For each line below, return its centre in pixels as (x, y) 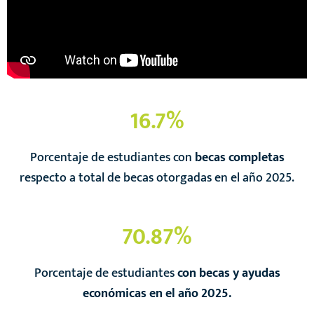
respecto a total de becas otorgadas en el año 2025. (157, 178)
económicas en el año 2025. (157, 293)
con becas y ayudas (227, 273)
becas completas (239, 158)
